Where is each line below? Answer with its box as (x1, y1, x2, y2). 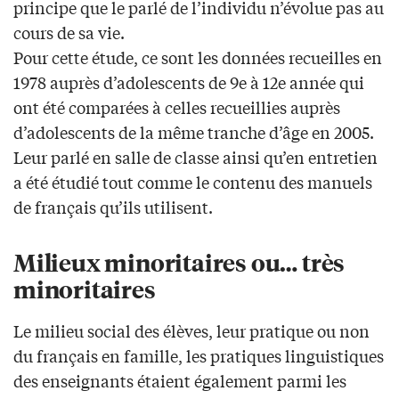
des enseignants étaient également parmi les (13, 369, 346, 393)
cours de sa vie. (13, 20, 125, 45)
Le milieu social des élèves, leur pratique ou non (13, 319, 370, 343)
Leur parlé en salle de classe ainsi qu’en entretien (13, 145, 378, 169)
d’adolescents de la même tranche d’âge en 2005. (13, 120, 374, 144)
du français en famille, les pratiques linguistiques (13, 344, 384, 368)
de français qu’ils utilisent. (13, 195, 213, 219)
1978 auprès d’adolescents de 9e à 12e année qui (13, 70, 364, 94)
